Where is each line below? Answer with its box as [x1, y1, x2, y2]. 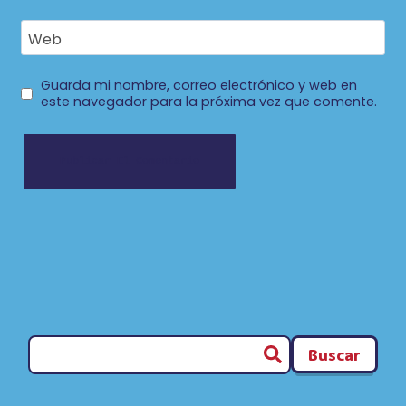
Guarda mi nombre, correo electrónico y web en [40, 76, 357, 95]
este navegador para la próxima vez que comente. [40, 92, 377, 111]
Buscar [308, 343, 361, 365]
